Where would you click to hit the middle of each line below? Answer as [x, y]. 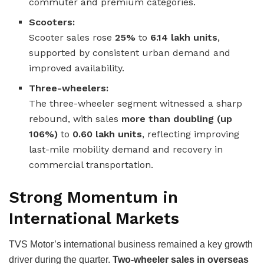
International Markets [94, 218]
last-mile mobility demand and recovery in [126, 149]
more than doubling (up [177, 118]
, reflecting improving [191, 134]
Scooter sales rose [72, 37]
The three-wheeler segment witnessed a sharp [136, 103]
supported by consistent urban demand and [130, 52]
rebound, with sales [75, 118]
